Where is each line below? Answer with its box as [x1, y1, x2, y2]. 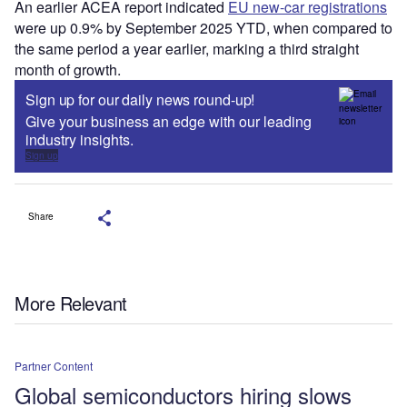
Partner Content [15, 358, 93, 374]
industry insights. [25, 128, 134, 150]
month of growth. [15, 58, 121, 80]
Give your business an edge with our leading [25, 110, 312, 132]
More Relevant [15, 289, 127, 316]
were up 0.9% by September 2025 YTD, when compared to [15, 16, 392, 38]
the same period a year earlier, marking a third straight [15, 37, 359, 59]
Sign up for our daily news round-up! [25, 88, 255, 110]
